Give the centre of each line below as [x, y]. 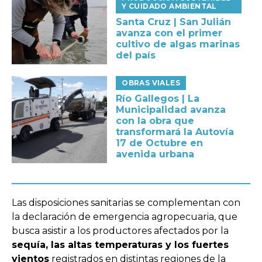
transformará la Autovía [175, 132]
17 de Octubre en [160, 143]
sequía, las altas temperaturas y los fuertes [120, 245]
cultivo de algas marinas [178, 44]
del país [136, 55]
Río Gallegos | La [158, 98]
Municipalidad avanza [171, 109]
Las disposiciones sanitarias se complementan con [126, 203]
